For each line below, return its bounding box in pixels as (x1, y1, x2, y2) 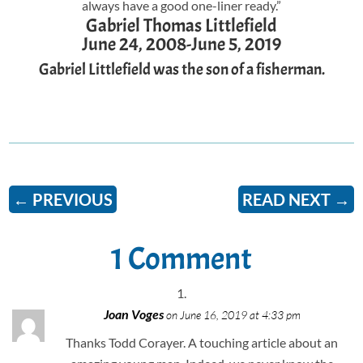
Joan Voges (103, 305, 164, 322)
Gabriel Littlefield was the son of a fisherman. (38, 58, 325, 79)
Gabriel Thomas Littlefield (86, 13, 277, 37)
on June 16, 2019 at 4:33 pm (165, 307, 301, 322)
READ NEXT (241, 189, 331, 209)
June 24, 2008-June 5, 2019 (82, 32, 281, 56)
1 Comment (111, 238, 252, 279)
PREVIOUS (32, 189, 113, 209)
